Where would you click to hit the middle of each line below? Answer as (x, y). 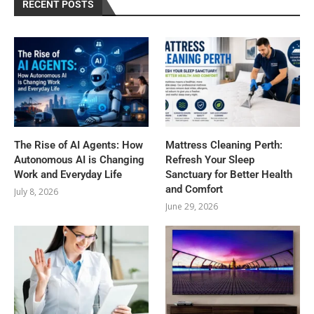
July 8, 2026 (36, 191)
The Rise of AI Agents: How (78, 145)
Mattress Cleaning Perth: (224, 145)
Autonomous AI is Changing (79, 159)
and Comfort (194, 189)
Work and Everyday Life (68, 174)
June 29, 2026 (192, 206)
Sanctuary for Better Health (229, 174)
